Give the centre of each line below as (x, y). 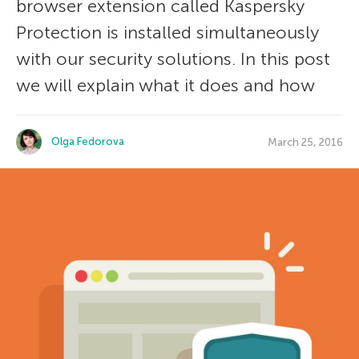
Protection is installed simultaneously (167, 32)
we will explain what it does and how (165, 85)
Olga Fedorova (88, 141)
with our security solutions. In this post (173, 59)
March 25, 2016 (305, 142)
